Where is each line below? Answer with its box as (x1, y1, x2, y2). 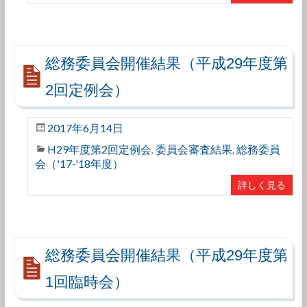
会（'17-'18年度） (34, 157, 123, 170)
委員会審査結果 (155, 143, 232, 156)
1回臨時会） (45, 273, 129, 291)
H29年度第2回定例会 (47, 143, 151, 156)
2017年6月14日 (47, 121, 123, 134)
